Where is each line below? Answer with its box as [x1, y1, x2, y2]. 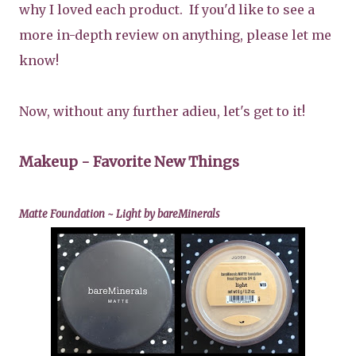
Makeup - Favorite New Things [19, 153, 239, 171]
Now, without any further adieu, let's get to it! [19, 103, 305, 119]
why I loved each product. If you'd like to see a [19, 2, 315, 17]
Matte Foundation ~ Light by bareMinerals [19, 207, 219, 221]
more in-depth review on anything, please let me [19, 27, 331, 43]
